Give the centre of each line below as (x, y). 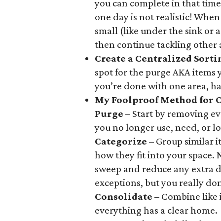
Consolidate (124, 196)
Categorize (121, 141)
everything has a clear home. (156, 210)
